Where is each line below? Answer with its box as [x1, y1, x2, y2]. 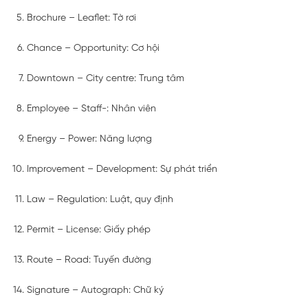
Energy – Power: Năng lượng [27, 133, 152, 144]
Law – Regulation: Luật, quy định [27, 194, 173, 205]
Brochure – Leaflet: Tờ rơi [27, 12, 136, 23]
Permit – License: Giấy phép [27, 224, 151, 235]
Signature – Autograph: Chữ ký [27, 285, 164, 296]
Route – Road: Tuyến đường [27, 254, 151, 265]
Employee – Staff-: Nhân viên [27, 103, 156, 114]
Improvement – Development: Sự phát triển [27, 164, 217, 175]
